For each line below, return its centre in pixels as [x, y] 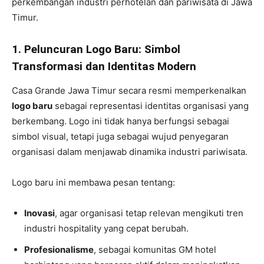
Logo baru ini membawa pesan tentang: [93, 182]
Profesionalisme [59, 250]
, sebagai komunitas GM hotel [155, 250]
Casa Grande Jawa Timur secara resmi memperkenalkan [129, 90]
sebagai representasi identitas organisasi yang [151, 106]
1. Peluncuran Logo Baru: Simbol [96, 49]
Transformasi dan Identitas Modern [104, 66]
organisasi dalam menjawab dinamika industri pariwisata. [130, 152]
